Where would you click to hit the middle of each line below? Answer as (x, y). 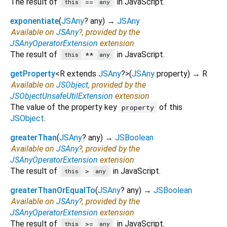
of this (169, 107)
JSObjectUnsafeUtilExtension (62, 96)
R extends (79, 73)
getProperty (33, 73)
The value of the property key (65, 107)
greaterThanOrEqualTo (53, 190)
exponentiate (34, 21)
